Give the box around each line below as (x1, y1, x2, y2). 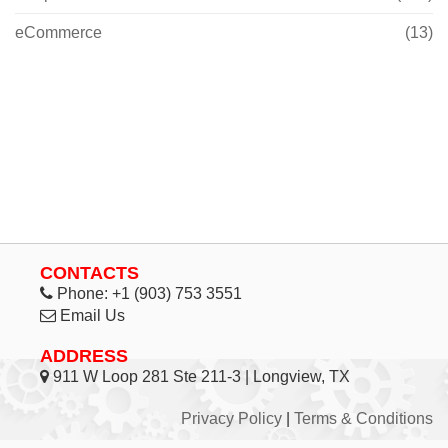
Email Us (60, 307, 125, 324)
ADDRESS (40, 346, 128, 366)
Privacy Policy (181, 410, 282, 427)
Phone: (53, 285, 112, 302)
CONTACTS (40, 263, 139, 283)
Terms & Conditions (294, 410, 433, 427)
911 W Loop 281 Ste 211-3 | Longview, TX (49, 368, 350, 385)
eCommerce (15, 23, 102, 41)
